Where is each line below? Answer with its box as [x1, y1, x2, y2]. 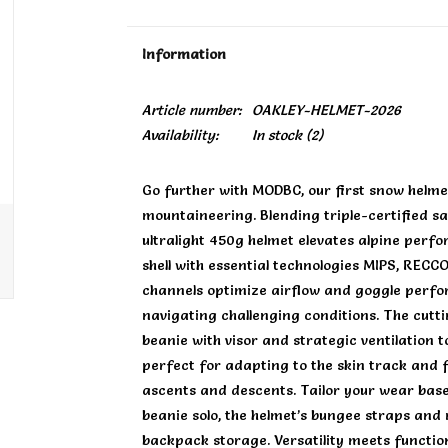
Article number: [141, 101, 242, 119]
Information [141, 45, 226, 63]
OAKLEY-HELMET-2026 [251, 101, 401, 119]
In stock [251, 126, 302, 144]
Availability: [141, 126, 219, 144]
